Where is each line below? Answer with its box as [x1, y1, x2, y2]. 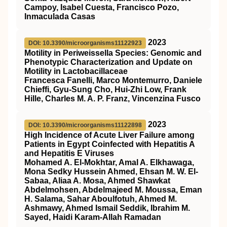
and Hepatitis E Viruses [24, 149, 114, 158]
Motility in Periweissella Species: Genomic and [24, 49, 202, 57]
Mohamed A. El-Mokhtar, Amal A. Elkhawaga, [24, 158, 194, 167]
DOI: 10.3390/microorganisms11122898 [28, 122, 142, 129]
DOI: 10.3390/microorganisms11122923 [28, 40, 142, 47]
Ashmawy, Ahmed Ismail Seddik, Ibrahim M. [24, 204, 190, 212]
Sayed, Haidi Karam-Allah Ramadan [24, 213, 161, 221]
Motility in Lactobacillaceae [24, 67, 128, 75]
